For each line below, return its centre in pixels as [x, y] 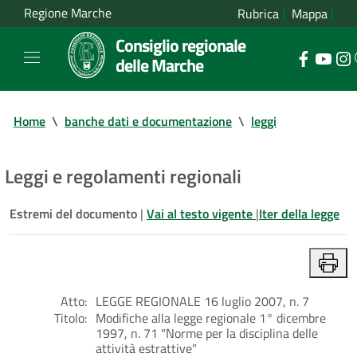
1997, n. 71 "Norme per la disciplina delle [207, 333]
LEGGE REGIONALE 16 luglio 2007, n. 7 [202, 301]
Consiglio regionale [180, 45]
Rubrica [258, 14]
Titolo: [71, 318]
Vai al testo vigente [201, 213]
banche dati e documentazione [148, 121]
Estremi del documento [75, 213]
